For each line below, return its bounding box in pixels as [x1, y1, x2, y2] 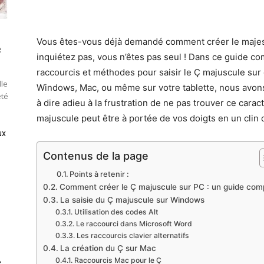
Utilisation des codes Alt [74, 207, 159, 216]
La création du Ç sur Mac [60, 243, 156, 253]
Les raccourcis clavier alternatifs [76, 231, 189, 240]
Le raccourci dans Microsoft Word [75, 219, 192, 228]
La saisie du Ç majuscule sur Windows [60, 195, 204, 204]
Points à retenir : [70, 170, 130, 179]
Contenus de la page [43, 149, 148, 162]
